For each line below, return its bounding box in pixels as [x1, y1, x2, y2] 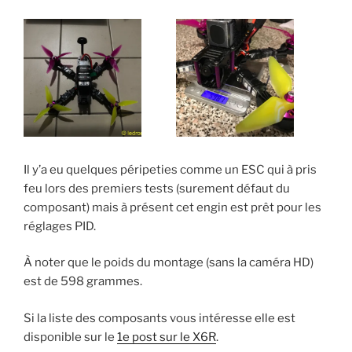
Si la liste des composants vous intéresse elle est [24, 310, 295, 325]
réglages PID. [24, 218, 96, 233]
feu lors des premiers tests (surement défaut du [24, 181, 290, 196]
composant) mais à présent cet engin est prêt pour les [24, 200, 321, 214]
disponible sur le [24, 329, 117, 344]
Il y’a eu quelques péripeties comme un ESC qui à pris [24, 162, 317, 177]
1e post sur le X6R [117, 329, 216, 344]
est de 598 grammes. [24, 274, 142, 288]
